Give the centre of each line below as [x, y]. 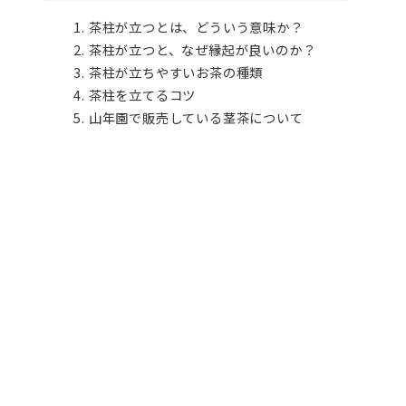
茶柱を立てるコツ [142, 95]
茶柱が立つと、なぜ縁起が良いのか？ [202, 50]
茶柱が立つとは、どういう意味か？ [196, 27]
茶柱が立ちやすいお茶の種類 [176, 72]
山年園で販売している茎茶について [196, 118]
